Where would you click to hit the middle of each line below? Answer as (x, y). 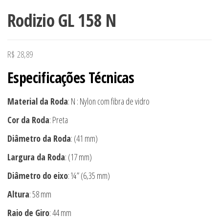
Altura (18, 194)
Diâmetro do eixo (38, 175)
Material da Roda (38, 101)
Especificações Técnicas (71, 77)
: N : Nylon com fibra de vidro (109, 101)
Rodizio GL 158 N (62, 20)
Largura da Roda (36, 157)
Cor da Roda (28, 120)
